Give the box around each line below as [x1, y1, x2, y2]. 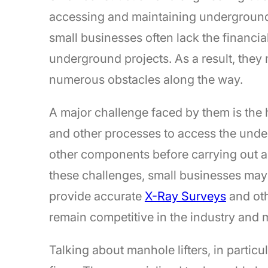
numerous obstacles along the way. [48, 72, 243, 87]
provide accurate [48, 189, 145, 204]
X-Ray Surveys [144, 189, 226, 204]
